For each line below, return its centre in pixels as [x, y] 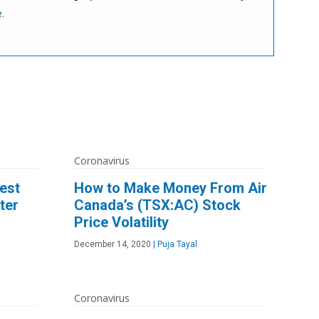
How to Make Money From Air [171, 188]
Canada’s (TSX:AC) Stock [157, 205]
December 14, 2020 [113, 244]
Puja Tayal [176, 244]
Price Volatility [121, 222]
